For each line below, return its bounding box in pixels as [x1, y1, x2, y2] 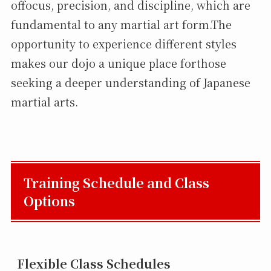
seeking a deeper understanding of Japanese [10, 74, 250, 91]
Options [24, 191, 76, 210]
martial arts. [10, 94, 78, 110]
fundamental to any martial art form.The [10, 16, 232, 33]
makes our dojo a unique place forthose [10, 55, 226, 71]
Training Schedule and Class [24, 172, 210, 192]
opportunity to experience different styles [10, 36, 237, 52]
